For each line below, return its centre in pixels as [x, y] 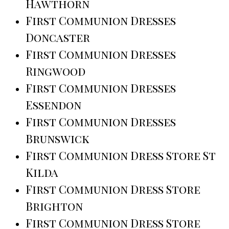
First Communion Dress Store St [121, 155]
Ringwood [55, 71]
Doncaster [58, 37]
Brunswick [58, 138]
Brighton [54, 206]
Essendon [53, 105]
